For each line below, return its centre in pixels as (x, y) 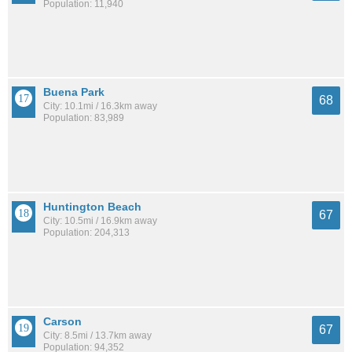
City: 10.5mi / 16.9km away (100, 221)
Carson (62, 321)
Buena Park (74, 92)
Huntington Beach (92, 207)
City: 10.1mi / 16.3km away (100, 106)
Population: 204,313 (86, 233)
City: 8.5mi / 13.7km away (97, 335)
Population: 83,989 (84, 118)
